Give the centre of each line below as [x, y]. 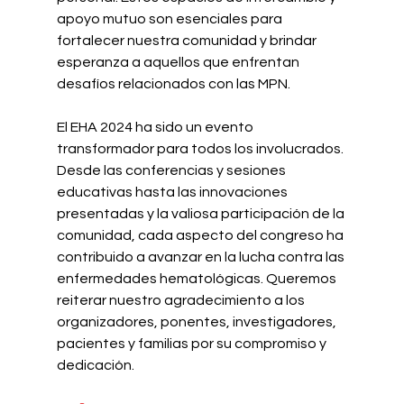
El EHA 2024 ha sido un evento [156, 127]
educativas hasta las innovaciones [173, 192]
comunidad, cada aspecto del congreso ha [201, 235]
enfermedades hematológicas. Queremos [197, 278]
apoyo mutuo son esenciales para [170, 18]
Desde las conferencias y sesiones [172, 170]
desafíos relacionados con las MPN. [173, 83]
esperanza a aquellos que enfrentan [179, 62]
